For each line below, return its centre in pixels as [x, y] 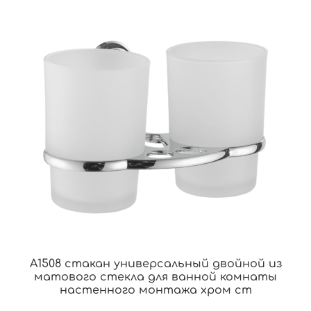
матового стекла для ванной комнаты [155, 277]
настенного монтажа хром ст [155, 291]
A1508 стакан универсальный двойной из [155, 264]
